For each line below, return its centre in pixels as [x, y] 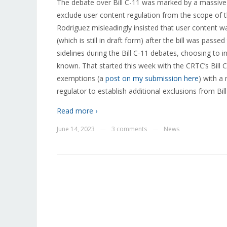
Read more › [77, 111]
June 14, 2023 [76, 129]
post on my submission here [152, 78]
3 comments [129, 129]
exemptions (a [81, 78]
